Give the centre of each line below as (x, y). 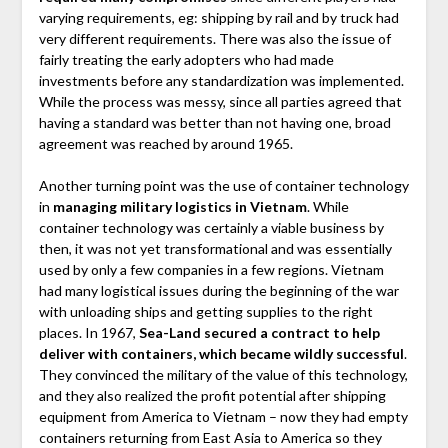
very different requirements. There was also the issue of (214, 39)
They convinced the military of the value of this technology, (223, 375)
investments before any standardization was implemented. (221, 81)
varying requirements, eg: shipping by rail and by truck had (218, 18)
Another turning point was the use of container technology (223, 186)
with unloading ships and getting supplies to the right (205, 312)
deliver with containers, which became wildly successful (221, 354)
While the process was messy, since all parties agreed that (220, 102)
